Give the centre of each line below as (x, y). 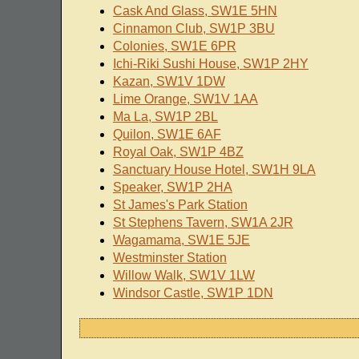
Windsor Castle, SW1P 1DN (193, 293)
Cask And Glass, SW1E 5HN (195, 11)
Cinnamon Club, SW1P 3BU (194, 29)
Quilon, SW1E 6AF (167, 135)
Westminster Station (169, 258)
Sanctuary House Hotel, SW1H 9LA (214, 170)
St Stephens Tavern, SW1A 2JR (203, 223)
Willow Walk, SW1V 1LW (184, 276)
